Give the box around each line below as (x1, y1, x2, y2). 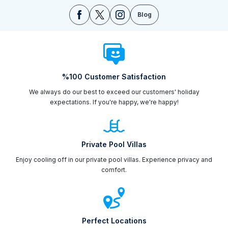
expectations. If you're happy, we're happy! (49, 98, 179, 106)
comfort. (101, 166, 127, 174)
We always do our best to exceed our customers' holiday (28, 88, 199, 96)
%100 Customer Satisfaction (62, 72, 166, 81)
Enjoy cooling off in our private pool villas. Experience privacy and (16, 156, 212, 164)
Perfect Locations (81, 216, 147, 225)
